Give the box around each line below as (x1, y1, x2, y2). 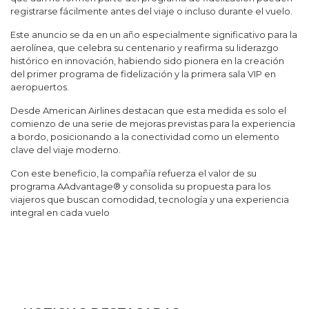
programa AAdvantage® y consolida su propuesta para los (10, 180, 270, 192)
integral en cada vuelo (10, 206, 110, 218)
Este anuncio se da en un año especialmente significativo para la (10, 28, 297, 40)
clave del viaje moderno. (10, 143, 121, 155)
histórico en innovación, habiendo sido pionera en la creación (10, 54, 284, 66)
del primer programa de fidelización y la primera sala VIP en (10, 68, 276, 79)
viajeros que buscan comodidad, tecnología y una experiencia (10, 193, 289, 205)
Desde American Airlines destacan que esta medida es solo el (10, 104, 286, 116)
